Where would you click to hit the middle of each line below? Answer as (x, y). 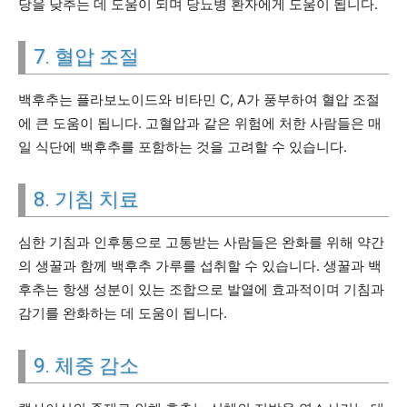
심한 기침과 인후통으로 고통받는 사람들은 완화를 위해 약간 (201, 242)
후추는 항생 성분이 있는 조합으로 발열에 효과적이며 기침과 (201, 289)
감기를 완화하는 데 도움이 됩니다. (123, 313)
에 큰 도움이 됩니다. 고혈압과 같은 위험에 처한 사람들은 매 (200, 123)
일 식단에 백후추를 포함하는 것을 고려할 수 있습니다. (183, 147)
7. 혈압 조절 (86, 57)
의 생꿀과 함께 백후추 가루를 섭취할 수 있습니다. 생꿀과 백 (200, 266)
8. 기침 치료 (86, 199)
